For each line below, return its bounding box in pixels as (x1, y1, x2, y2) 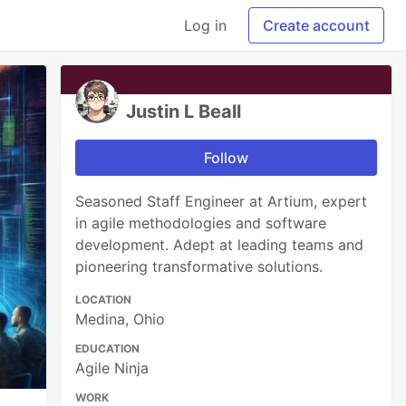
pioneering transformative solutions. (75, 257, 324, 275)
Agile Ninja (75, 359, 150, 377)
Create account (263, 16, 370, 34)
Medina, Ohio (75, 310, 166, 328)
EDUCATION (75, 342, 140, 355)
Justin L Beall (126, 101, 242, 122)
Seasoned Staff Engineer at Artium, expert (75, 192, 368, 210)
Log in (184, 16, 227, 34)
